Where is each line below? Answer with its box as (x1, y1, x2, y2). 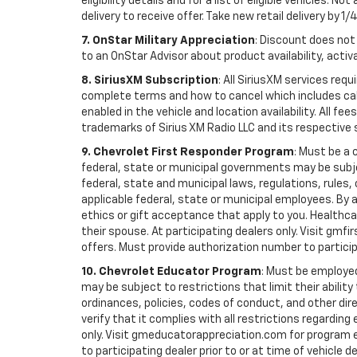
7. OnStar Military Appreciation (81, 34, 255, 46)
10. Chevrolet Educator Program (81, 265, 261, 277)
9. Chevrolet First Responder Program (81, 146, 294, 158)
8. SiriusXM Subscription (81, 74, 218, 86)
